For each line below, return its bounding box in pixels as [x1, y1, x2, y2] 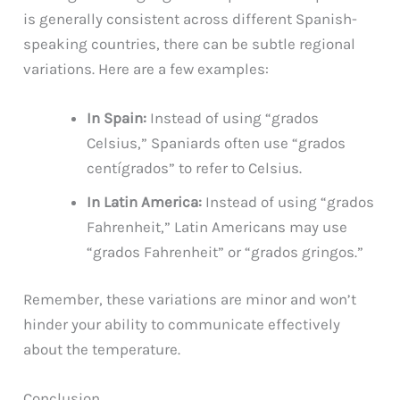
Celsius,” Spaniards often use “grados [87, 133, 346, 152]
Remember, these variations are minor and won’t [23, 290, 357, 309]
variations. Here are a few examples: [23, 59, 270, 78]
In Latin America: [87, 192, 203, 211]
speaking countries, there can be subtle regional [23, 34, 356, 53]
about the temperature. [23, 340, 181, 359]
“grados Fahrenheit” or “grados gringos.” [87, 242, 364, 261]
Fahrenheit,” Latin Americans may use [87, 217, 348, 236]
